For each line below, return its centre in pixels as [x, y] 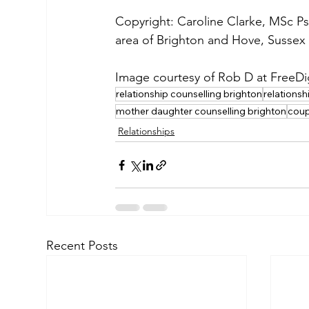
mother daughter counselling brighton [201, 111]
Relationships [147, 131]
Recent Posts [82, 246]
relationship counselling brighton [189, 94]
